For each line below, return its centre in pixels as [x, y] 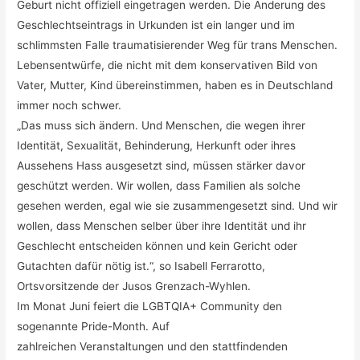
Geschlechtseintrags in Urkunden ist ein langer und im [156, 25]
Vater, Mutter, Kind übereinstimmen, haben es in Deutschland [175, 85]
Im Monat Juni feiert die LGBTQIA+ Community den [150, 306]
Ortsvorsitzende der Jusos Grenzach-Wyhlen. [134, 286]
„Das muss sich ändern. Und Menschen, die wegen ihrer [162, 125]
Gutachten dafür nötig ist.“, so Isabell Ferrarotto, [141, 266]
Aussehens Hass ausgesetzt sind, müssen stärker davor [162, 165]
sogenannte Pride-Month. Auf [94, 326]
